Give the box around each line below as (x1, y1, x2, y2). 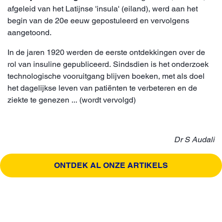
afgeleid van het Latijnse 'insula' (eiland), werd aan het (7, 3, 198, 13)
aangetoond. (7, 27, 52, 37)
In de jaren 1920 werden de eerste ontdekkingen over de (7, 47, 205, 57)
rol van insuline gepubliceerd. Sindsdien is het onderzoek (7, 59, 209, 69)
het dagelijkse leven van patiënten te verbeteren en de (7, 83, 197, 93)
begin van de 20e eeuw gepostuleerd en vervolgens (7, 15, 189, 25)
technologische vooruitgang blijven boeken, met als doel (7, 71, 205, 81)
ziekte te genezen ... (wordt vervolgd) (7, 95, 136, 105)
